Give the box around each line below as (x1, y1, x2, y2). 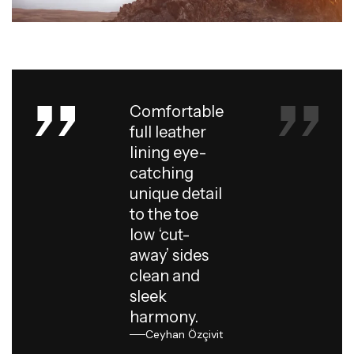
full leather (130, 122, 207, 142)
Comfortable (130, 102, 224, 122)
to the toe (130, 205, 199, 224)
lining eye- (130, 143, 208, 163)
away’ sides (130, 246, 209, 265)
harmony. (130, 307, 199, 327)
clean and (130, 266, 201, 286)
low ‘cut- (130, 225, 191, 245)
